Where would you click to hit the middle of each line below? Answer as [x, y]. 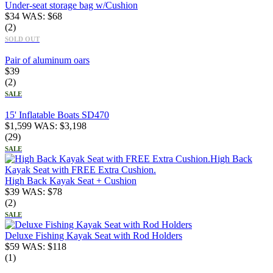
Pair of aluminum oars [47, 60]
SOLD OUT [22, 39]
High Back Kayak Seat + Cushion [71, 180]
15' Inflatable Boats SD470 [57, 115]
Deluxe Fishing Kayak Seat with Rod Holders [94, 235]
